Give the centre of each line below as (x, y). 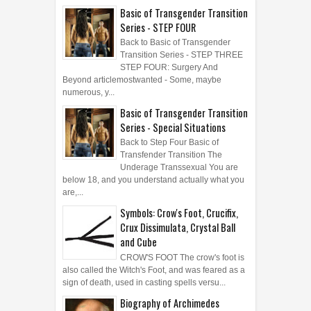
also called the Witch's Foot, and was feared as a (154, 270)
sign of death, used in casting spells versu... (144, 282)
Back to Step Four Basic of (169, 143)
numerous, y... (89, 92)
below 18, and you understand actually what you (153, 180)
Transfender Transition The (171, 155)
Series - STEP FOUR (158, 27)
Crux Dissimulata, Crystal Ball (178, 228)
